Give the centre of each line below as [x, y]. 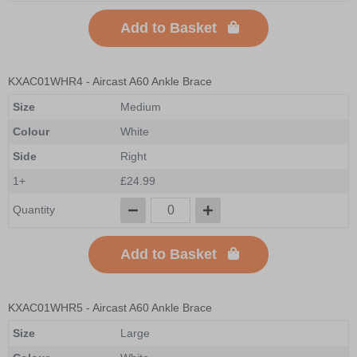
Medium [141, 106]
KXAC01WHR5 [45, 307]
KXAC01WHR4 [45, 81]
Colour [31, 131]
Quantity [34, 209]
